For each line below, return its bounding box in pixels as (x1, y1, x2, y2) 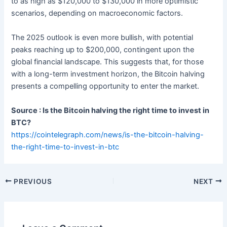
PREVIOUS (12, 177, 52, 185)
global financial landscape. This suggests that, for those (11, 57, 204, 66)
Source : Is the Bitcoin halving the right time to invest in (11, 105, 210, 115)
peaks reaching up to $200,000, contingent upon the (11, 45, 195, 54)
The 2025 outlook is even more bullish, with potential (11, 32, 194, 42)
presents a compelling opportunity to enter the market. (11, 81, 200, 91)
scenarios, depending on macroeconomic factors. (11, 9, 183, 18)
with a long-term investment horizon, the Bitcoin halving (11, 69, 205, 79)
